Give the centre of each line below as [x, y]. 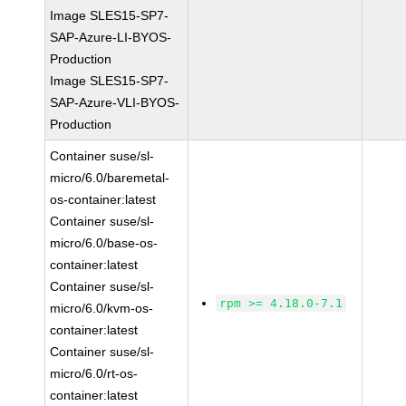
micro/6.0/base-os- [104, 243]
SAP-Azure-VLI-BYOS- [115, 102]
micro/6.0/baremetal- [110, 178]
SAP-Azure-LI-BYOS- [111, 37]
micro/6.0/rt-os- [94, 373]
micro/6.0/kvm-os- [102, 308]
